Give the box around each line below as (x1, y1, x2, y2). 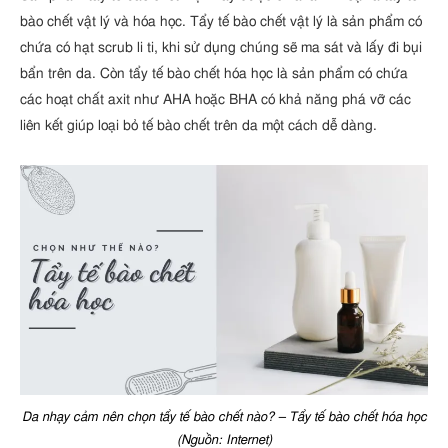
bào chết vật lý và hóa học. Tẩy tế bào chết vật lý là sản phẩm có (20, 13, 422, 29)
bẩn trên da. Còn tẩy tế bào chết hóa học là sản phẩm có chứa (20, 65, 408, 81)
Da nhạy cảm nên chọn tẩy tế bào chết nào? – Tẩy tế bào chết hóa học (21, 411, 427, 425)
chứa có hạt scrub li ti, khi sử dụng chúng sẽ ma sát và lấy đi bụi (20, 39, 422, 55)
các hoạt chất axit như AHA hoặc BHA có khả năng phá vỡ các (20, 91, 411, 107)
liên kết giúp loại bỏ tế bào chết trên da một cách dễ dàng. (20, 117, 377, 133)
